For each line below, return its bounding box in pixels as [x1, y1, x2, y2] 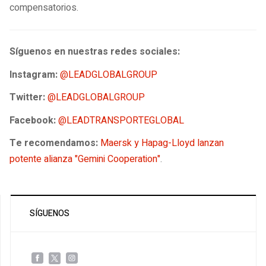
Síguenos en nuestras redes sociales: [9, 45, 180, 59]
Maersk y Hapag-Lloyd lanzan [100, 136, 224, 151]
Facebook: [9, 113, 56, 128]
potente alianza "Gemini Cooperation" [9, 152, 160, 167]
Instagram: [9, 67, 60, 82]
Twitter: [9, 90, 45, 105]
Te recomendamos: [9, 136, 100, 151]
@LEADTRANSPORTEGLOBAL [58, 113, 184, 128]
